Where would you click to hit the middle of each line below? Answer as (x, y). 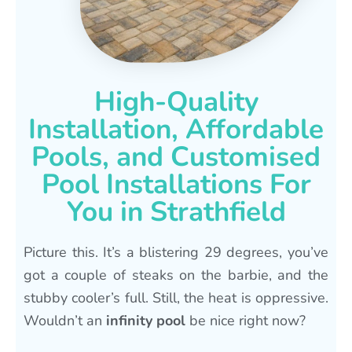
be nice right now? (246, 320)
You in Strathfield (176, 211)
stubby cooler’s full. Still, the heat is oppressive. (176, 297)
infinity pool (146, 320)
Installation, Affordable (176, 129)
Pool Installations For (176, 184)
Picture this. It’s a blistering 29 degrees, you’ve (176, 252)
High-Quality (176, 101)
